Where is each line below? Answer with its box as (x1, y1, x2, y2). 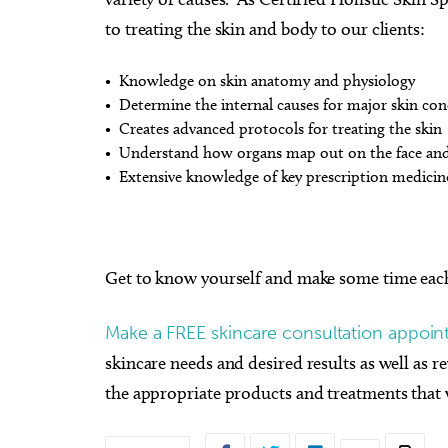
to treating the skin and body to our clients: (105, 18, 425, 40)
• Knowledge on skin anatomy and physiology (105, 71, 415, 90)
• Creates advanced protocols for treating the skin (105, 119, 442, 138)
